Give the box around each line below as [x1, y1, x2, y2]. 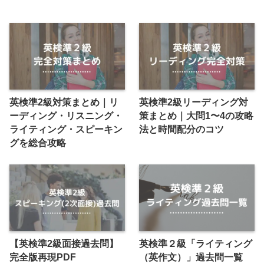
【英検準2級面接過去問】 [9, 238, 118, 249]
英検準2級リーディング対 [139, 97, 249, 108]
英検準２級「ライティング [139, 238, 253, 249]
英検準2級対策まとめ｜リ [9, 97, 118, 108]
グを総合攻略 [9, 138, 66, 148]
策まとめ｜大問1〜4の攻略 [139, 111, 254, 121]
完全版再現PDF [9, 252, 76, 262]
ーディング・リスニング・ [9, 111, 123, 121]
